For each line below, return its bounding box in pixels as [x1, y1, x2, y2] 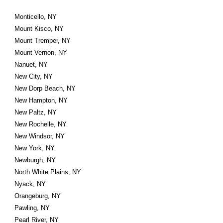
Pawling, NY [14, 204, 50, 212]
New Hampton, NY [14, 97, 68, 104]
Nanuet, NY [14, 61, 48, 68]
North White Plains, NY [14, 168, 82, 176]
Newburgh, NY [14, 156, 56, 164]
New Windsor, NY [14, 132, 65, 140]
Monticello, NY [14, 13, 57, 20]
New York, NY [14, 144, 55, 152]
